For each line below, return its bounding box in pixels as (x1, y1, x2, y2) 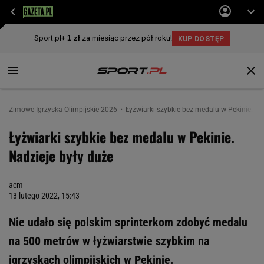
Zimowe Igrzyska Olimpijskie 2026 (9, 105, 119, 114)
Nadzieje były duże (9, 145, 113, 166)
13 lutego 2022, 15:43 (9, 191, 80, 200)
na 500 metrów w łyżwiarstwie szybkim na (9, 234, 209, 248)
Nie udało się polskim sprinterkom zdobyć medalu (9, 215, 247, 229)
